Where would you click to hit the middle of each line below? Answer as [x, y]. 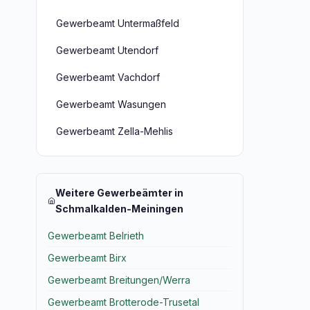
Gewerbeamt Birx [87, 258]
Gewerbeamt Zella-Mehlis [115, 131]
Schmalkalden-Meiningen [119, 209]
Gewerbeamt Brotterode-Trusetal [124, 302]
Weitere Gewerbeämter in [119, 193]
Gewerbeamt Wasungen [111, 104]
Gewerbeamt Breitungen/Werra [119, 280]
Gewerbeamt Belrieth [96, 236]
